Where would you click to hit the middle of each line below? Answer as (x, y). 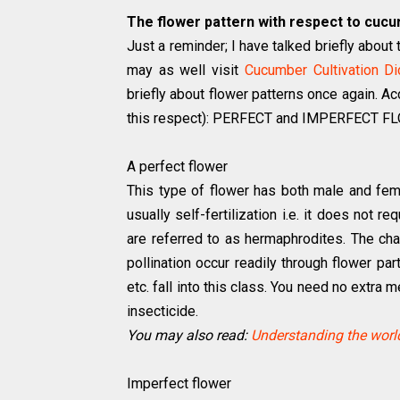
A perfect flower (177, 167)
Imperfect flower (179, 383)
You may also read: (189, 335)
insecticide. (166, 311)
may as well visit (186, 70)
